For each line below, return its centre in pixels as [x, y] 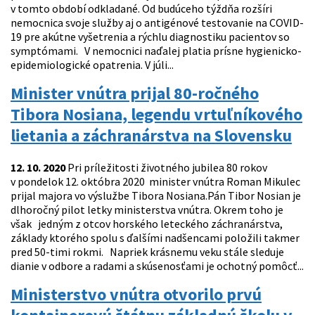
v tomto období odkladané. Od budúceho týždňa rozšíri [141, 9]
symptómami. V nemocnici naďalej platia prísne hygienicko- [156, 51]
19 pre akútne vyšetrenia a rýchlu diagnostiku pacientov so [150, 37]
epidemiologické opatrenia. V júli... [92, 65]
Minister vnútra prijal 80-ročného [135, 94]
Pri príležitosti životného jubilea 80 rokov [166, 168]
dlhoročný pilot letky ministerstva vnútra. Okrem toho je [147, 210]
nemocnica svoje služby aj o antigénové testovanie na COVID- [157, 23]
